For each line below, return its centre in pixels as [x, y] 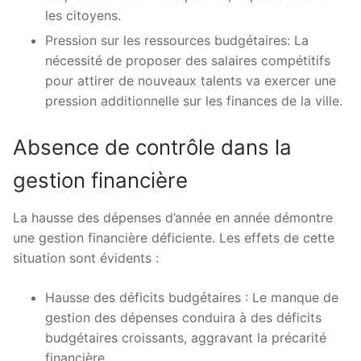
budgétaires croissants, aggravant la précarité [186, 338]
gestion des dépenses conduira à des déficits [183, 318]
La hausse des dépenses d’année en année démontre [173, 218]
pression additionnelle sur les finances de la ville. [194, 101]
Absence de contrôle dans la [152, 147]
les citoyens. [83, 16]
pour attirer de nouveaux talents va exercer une [191, 81]
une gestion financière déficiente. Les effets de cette [174, 238]
